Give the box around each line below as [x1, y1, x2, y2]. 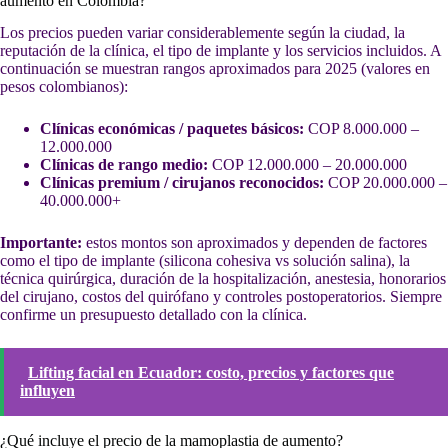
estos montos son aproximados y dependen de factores [82, 234, 427, 252]
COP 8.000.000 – [304, 120, 419, 138]
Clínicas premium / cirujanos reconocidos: [40, 174, 324, 192]
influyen [20, 382, 75, 400]
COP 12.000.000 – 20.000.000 [208, 156, 407, 174]
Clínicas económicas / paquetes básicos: [40, 120, 304, 138]
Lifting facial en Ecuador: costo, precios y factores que [28, 364, 394, 382]
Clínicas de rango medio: [40, 156, 208, 174]
